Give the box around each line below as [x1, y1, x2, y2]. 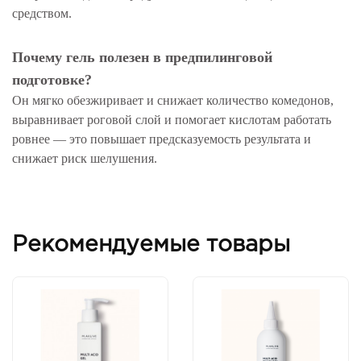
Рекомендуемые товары [12, 235, 290, 255]
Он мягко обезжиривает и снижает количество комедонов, [12, 93, 334, 107]
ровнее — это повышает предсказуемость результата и [12, 132, 311, 146]
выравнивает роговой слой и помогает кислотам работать [12, 113, 331, 127]
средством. [12, 6, 72, 20]
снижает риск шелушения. [12, 151, 157, 165]
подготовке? [12, 72, 92, 88]
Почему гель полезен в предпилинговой [12, 49, 272, 65]
